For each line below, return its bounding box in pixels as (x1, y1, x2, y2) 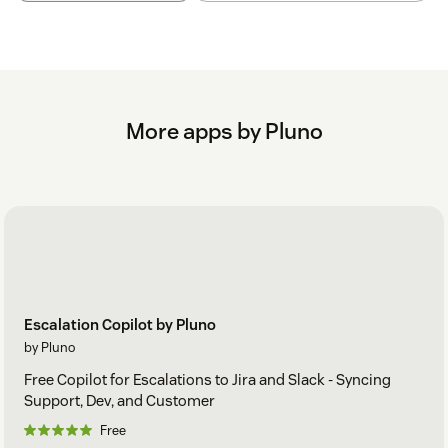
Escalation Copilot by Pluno (24, 315, 216, 335)
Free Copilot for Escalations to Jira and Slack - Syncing (24, 370, 391, 390)
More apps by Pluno (125, 116, 323, 145)
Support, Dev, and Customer (24, 391, 215, 411)
